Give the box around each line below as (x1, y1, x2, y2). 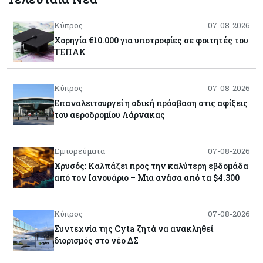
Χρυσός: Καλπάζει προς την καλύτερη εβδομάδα (54, 160, 248, 171)
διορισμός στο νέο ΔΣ (54, 234, 139, 246)
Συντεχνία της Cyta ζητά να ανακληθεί (54, 222, 213, 234)
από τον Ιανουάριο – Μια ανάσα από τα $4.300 (54, 171, 240, 183)
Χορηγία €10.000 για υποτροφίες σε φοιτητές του (54, 34, 248, 46)
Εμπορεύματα (54, 145, 105, 156)
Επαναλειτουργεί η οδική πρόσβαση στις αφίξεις (54, 97, 248, 109)
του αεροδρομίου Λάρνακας (54, 109, 165, 120)
